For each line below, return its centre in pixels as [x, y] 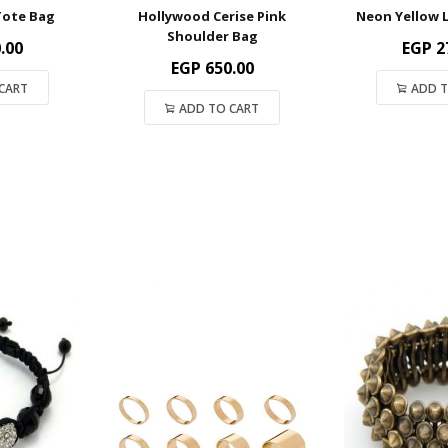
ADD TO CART [219, 108]
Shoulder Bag [212, 35]
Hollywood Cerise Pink [212, 15]
